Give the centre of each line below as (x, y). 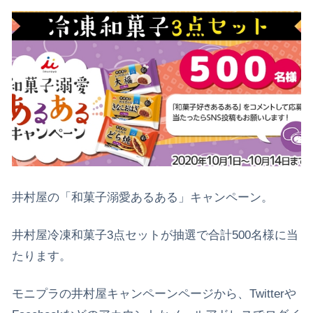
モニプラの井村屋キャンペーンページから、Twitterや (154, 293)
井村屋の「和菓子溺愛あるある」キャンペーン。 (143, 198)
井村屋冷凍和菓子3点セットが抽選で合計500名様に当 (155, 235)
